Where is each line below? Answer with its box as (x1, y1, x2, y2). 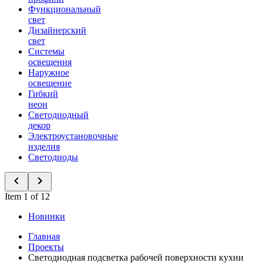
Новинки (28, 211, 65, 221)
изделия (28, 141, 60, 151)
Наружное (28, 68, 69, 77)
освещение (28, 78, 72, 88)
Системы (28, 46, 65, 56)
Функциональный (28, 4, 101, 14)
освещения (28, 57, 72, 67)
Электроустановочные (28, 131, 118, 141)
